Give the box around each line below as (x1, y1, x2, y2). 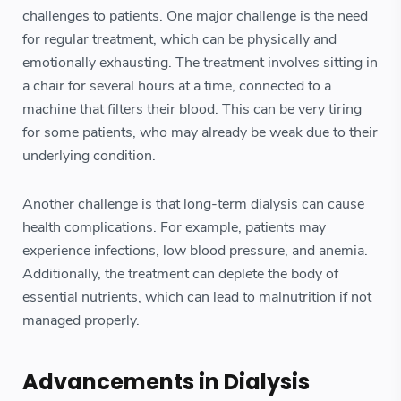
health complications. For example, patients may (22, 217, 326, 237)
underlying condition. (22, 146, 156, 166)
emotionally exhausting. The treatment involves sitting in (22, 53, 378, 73)
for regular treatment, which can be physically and (22, 30, 337, 50)
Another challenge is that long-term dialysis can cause (22, 193, 364, 214)
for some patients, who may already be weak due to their (22, 123, 378, 143)
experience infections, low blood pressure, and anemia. (22, 240, 368, 260)
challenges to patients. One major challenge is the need (22, 6, 368, 27)
